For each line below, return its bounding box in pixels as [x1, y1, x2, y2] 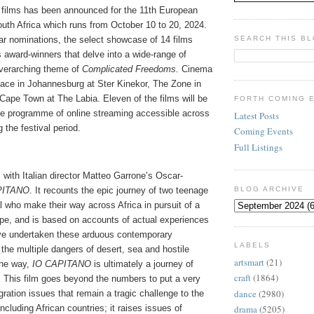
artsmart [234, 256, 264, 268]
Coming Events [234, 125, 293, 138]
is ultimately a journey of [91, 258, 193, 269]
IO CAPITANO [32, 258, 91, 269]
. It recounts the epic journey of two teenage [29, 184, 208, 196]
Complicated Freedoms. [82, 63, 179, 74]
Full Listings [234, 140, 282, 153]
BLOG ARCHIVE [234, 184, 305, 193]
